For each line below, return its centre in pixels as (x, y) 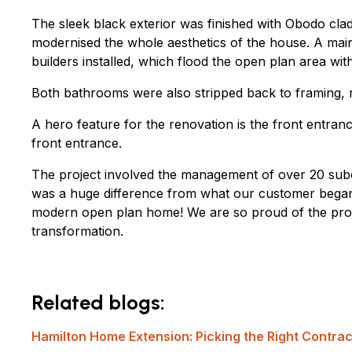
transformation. (77, 231)
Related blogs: (98, 302)
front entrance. (77, 143)
